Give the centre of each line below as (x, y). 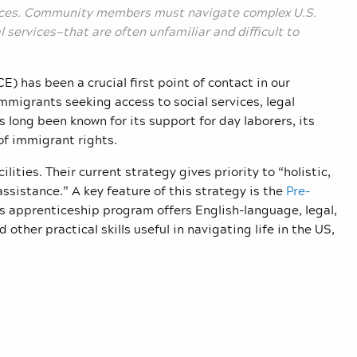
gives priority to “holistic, (253, 172)
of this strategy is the (220, 191)
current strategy (127, 172)
